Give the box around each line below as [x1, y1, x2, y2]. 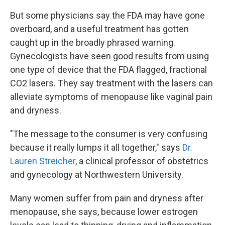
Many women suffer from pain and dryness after [10, 193, 203, 203]
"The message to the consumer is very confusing [10, 129, 207, 139]
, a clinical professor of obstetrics [75, 156, 208, 166]
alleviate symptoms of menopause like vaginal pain [10, 91, 212, 102]
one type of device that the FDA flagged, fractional [10, 64, 207, 75]
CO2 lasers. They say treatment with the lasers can [10, 78, 213, 88]
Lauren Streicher [10, 156, 75, 166]
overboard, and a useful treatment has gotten [10, 24, 189, 34]
